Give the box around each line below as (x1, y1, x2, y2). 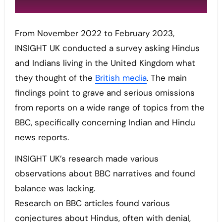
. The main (146, 72, 187, 84)
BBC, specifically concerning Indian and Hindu (14, 117, 195, 128)
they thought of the (14, 72, 95, 84)
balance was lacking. (14, 183, 95, 194)
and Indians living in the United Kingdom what (14, 57, 195, 69)
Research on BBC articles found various (14, 198, 170, 209)
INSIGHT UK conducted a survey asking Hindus (14, 43, 200, 54)
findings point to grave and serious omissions (14, 87, 195, 99)
